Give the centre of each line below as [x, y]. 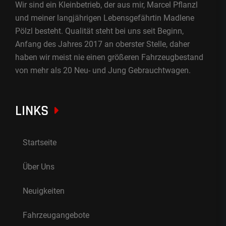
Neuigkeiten [44, 191]
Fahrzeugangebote [56, 215]
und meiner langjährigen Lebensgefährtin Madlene [105, 18]
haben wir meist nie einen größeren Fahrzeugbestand [109, 57]
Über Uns [39, 166]
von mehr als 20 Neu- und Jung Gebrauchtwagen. [103, 70]
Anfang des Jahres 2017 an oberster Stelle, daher [102, 44]
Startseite [40, 142]
